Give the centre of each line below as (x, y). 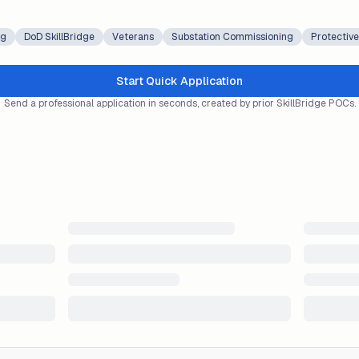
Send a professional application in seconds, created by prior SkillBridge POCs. (179, 103)
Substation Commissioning (232, 37)
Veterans (133, 37)
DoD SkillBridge (59, 37)
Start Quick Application (179, 81)
